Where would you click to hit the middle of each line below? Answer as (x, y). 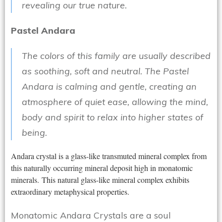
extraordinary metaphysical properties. (70, 192)
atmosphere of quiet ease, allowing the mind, (115, 102)
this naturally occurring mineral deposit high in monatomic (102, 168)
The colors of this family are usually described (116, 56)
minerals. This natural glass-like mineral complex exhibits (100, 180)
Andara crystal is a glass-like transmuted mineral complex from (109, 156)
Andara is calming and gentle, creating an (109, 87)
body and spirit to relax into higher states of (112, 117)
